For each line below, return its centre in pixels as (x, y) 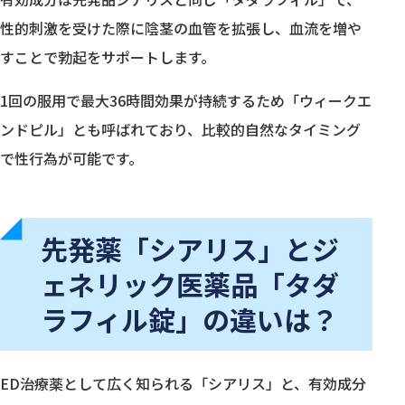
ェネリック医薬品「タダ (190, 283)
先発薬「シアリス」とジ (190, 248)
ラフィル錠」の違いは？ (189, 319)
